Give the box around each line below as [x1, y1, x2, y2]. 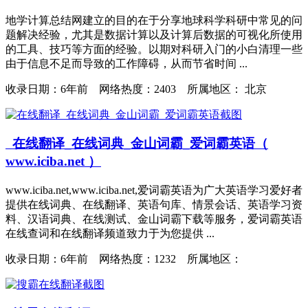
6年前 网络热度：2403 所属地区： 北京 [60, 82, 267, 95]
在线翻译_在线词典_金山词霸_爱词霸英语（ [5, 136, 268, 151]
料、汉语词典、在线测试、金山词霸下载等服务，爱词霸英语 [5, 213, 302, 225]
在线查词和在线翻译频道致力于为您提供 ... [5, 228, 214, 239]
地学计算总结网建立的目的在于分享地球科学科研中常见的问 [5, 14, 302, 26]
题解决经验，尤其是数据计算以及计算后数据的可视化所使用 [5, 28, 302, 41]
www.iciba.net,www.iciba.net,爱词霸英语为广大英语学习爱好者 [5, 184, 302, 196]
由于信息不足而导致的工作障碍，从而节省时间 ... [5, 57, 247, 69]
